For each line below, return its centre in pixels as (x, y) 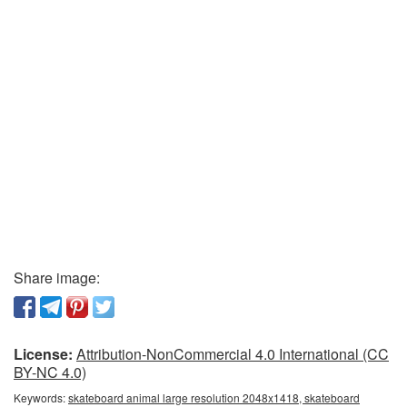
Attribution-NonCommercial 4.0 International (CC (233, 354)
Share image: (57, 278)
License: (43, 354)
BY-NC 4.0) (50, 372)
